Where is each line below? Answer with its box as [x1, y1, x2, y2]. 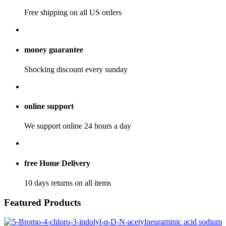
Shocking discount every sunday [24, 65, 128, 74]
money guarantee [24, 45, 83, 54]
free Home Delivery [24, 158, 90, 167]
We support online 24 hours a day [24, 122, 131, 131]
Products [44, 197, 81, 208]
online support [24, 102, 74, 111]
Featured [4, 197, 44, 208]
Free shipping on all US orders [24, 8, 122, 17]
